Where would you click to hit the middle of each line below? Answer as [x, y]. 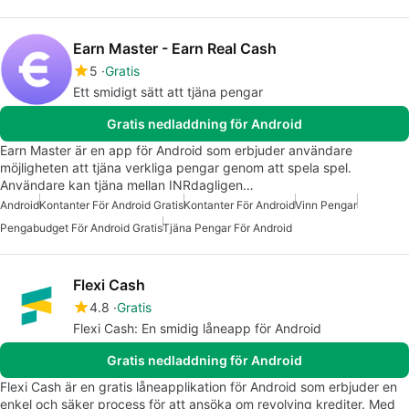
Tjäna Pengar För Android [227, 228]
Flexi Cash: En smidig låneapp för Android [197, 329]
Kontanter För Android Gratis [111, 205]
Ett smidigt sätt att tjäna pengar [168, 92]
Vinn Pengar [326, 205]
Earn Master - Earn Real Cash [175, 49]
